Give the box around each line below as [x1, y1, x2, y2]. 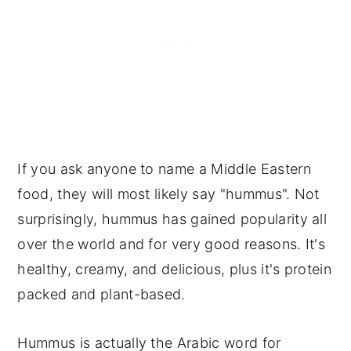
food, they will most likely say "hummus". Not [17, 186, 320, 203]
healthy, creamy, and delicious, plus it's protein [17, 261, 332, 278]
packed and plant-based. [17, 286, 186, 303]
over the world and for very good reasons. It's [17, 236, 326, 253]
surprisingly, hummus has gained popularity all [17, 211, 327, 228]
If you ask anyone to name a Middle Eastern [17, 161, 311, 178]
